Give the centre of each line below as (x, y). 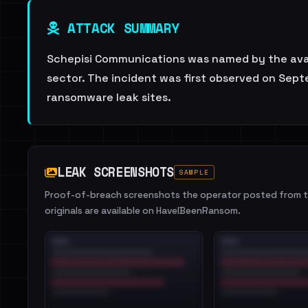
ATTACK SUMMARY (119, 28)
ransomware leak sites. (109, 97)
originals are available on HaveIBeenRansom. (143, 211)
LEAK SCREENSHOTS (116, 172)
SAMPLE (194, 172)
